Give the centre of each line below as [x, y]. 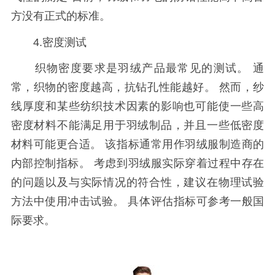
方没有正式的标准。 [60, 16]
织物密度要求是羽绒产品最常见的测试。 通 [137, 68]
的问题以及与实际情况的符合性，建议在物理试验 [137, 183]
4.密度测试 [48, 42]
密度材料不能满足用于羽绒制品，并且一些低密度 [137, 126]
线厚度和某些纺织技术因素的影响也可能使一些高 [137, 107]
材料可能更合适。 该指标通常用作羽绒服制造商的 [137, 145]
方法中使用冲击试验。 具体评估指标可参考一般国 [137, 202]
